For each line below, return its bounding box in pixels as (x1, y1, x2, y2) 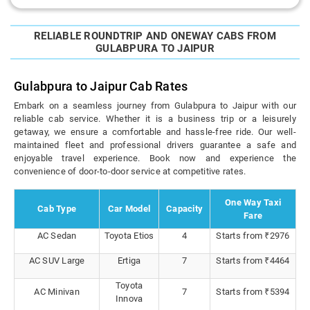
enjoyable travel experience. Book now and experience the (14, 153, 296, 164)
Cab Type (37, 203, 76, 215)
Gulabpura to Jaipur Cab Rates (14, 79, 188, 94)
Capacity (166, 203, 203, 215)
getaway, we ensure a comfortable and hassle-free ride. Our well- (14, 127, 296, 138)
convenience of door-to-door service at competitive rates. (14, 166, 246, 177)
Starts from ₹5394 (216, 286, 290, 298)
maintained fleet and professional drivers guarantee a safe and (14, 140, 296, 151)
